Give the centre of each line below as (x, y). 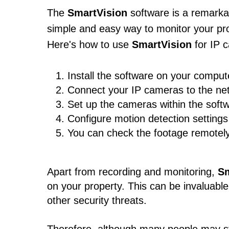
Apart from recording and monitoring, (132, 172)
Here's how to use (89, 44)
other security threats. (97, 200)
